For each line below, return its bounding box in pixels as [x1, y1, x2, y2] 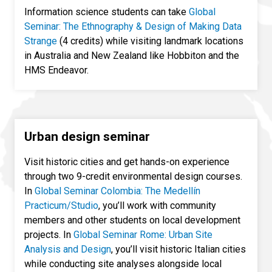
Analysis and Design [24, 243, 111, 256]
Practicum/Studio [24, 200, 98, 212]
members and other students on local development [24, 214, 240, 226]
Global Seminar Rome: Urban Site [73, 229, 212, 241]
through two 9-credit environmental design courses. [24, 171, 242, 183]
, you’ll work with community [98, 200, 216, 212]
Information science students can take [24, 6, 189, 18]
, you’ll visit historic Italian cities [111, 243, 246, 256]
